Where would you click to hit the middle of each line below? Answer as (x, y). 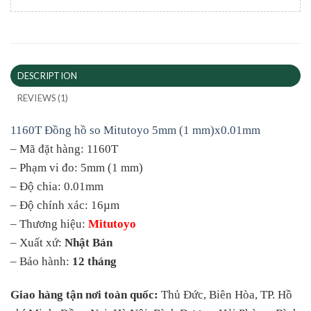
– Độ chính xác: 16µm (65, 205)
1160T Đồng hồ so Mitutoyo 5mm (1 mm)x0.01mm (135, 130)
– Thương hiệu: (49, 224)
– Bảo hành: (41, 261)
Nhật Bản (89, 242)
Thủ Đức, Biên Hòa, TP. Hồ (225, 294)
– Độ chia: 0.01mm (57, 186)
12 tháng (94, 261)
